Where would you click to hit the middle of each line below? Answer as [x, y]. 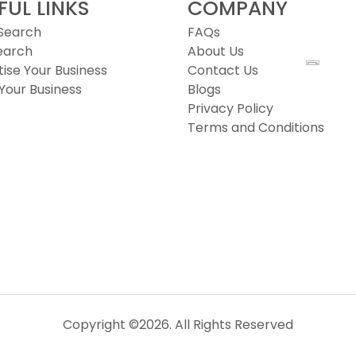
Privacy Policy [230, 108]
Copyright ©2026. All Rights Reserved [178, 325]
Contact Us [223, 70]
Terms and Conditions [256, 128]
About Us [216, 51]
